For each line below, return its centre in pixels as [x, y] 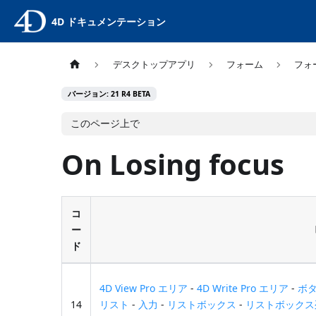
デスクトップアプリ [154, 65]
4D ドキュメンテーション [108, 21]
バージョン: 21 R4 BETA [109, 94]
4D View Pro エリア [144, 288]
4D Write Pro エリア [243, 288]
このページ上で [105, 123]
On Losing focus [173, 164]
